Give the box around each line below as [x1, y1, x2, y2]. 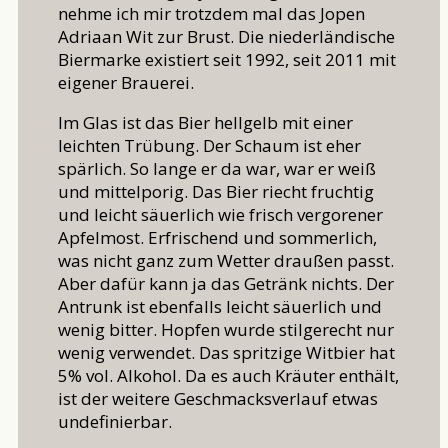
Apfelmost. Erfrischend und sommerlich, [58, 226, 377, 250]
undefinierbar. [58, 410, 172, 434]
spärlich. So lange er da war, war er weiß [58, 157, 376, 181]
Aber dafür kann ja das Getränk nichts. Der [58, 272, 394, 296]
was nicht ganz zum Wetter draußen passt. [58, 249, 394, 273]
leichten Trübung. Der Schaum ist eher [58, 134, 361, 158]
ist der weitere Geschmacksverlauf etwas [58, 387, 378, 411]
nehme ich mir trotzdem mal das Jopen [58, 2, 365, 26]
